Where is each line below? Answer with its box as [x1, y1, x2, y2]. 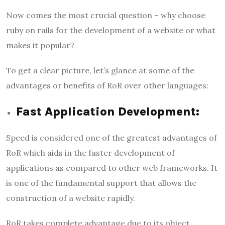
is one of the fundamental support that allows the [6, 177, 196, 188]
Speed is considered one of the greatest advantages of [6, 132, 217, 143]
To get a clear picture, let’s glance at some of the [6, 65, 194, 75]
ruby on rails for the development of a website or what [6, 25, 215, 35]
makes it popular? [6, 40, 76, 50]
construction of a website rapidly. [6, 192, 137, 203]
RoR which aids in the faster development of [6, 147, 175, 158]
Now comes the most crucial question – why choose [6, 10, 205, 20]
